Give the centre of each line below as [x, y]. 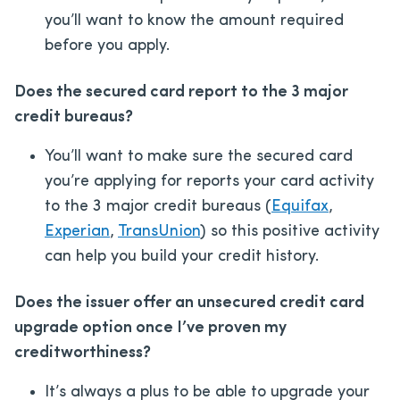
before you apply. [107, 46]
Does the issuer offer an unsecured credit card [189, 303]
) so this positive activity [290, 231]
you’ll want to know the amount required [194, 21]
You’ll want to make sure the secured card [199, 156]
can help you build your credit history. [182, 256]
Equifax [300, 206]
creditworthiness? [83, 353]
